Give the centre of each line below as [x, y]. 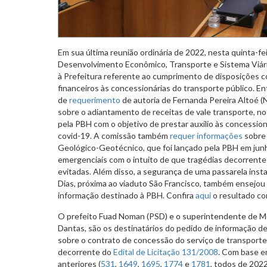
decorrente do [86, 252]
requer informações [206, 135]
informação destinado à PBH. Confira [127, 195]
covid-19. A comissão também [114, 135]
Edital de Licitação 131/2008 [166, 252]
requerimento [94, 100]
